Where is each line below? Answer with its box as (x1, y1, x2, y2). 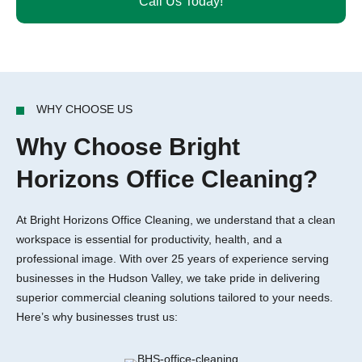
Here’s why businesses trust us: (16, 310, 178, 323)
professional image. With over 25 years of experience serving (16, 252, 329, 265)
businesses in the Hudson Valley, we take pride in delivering (16, 271, 320, 284)
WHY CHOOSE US (36, 103, 133, 116)
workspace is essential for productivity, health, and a (16, 233, 282, 246)
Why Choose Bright (16, 133, 240, 160)
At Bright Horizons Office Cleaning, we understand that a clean (16, 213, 335, 226)
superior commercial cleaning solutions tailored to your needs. (16, 291, 333, 304)
